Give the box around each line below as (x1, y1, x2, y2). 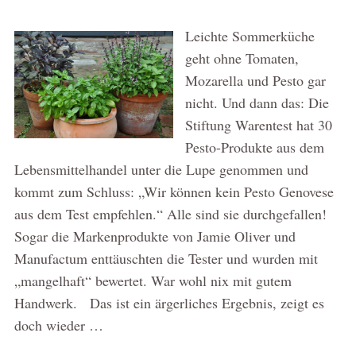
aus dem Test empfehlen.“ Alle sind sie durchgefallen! (14, 203, 327, 223)
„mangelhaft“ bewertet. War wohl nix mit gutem (14, 270, 292, 290)
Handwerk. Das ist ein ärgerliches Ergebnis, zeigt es (14, 292, 324, 312)
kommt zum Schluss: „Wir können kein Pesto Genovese (14, 181, 334, 201)
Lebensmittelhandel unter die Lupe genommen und (14, 159, 308, 179)
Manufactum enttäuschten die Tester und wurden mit (14, 248, 318, 268)
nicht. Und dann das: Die (184, 92, 329, 112)
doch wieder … (14, 315, 103, 335)
